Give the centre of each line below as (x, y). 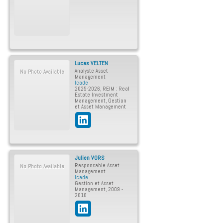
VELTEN (99, 63)
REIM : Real (116, 89)
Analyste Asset (91, 71)
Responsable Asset (97, 165)
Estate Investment (96, 95)
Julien (82, 158)
